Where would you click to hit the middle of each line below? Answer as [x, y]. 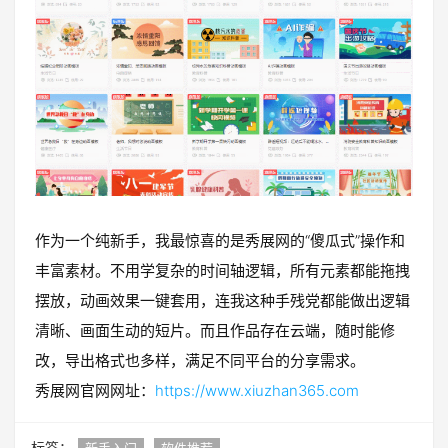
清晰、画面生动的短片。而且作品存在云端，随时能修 [215, 330]
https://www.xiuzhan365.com [257, 390]
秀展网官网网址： [95, 390]
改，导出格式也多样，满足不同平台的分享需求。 [200, 360]
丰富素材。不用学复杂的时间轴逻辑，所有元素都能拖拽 [222, 270]
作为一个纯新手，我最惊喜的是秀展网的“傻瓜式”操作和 [220, 240]
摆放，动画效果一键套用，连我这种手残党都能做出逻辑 [222, 300]
